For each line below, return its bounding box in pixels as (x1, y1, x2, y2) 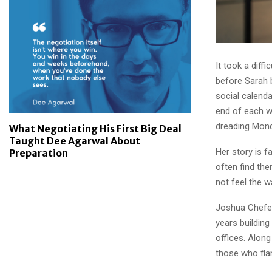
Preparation (9, 147, 68, 159)
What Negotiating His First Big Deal (9, 123, 182, 135)
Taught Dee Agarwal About (9, 135, 140, 147)
